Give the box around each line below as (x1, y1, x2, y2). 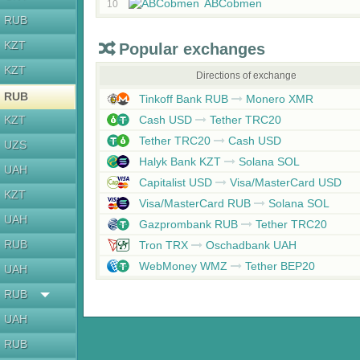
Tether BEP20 (241, 260, 315, 272)
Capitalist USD (135, 176, 215, 189)
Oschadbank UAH (202, 239, 297, 252)
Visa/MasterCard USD (226, 176, 342, 189)
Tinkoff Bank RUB (135, 92, 231, 105)
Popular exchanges (118, 40, 265, 58)
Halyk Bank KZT (135, 155, 224, 168)
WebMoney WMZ (135, 260, 231, 272)
